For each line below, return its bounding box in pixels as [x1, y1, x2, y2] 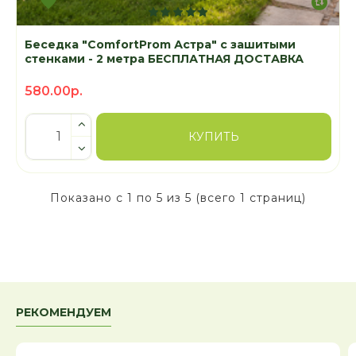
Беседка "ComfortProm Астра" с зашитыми [25, 37, 296, 52]
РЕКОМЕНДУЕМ [16, 305, 111, 320]
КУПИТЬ [188, 129, 239, 144]
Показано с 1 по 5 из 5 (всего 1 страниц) [50, 190, 306, 205]
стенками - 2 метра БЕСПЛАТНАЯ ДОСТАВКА [25, 51, 304, 66]
